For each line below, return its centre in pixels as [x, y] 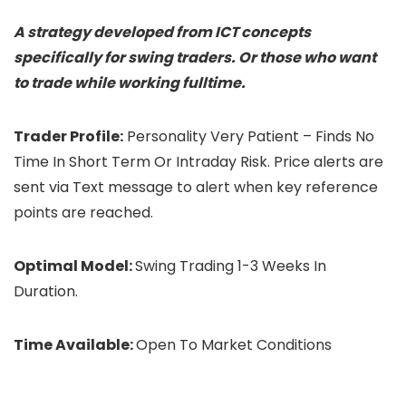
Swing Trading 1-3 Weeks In [231, 266]
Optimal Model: [74, 266]
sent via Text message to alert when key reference [196, 187]
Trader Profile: [68, 136]
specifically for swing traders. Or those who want [195, 57]
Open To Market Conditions [234, 344]
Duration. [46, 291]
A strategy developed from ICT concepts [162, 32]
